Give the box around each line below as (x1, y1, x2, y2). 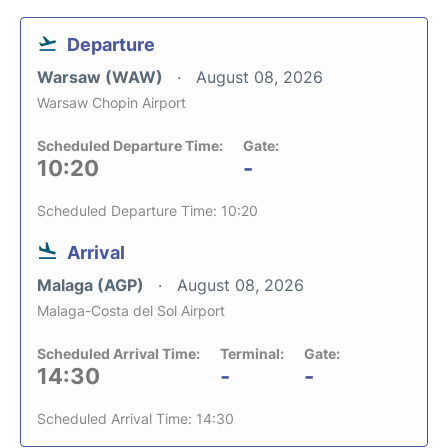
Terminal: (220, 345, 284, 362)
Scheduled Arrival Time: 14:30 (37, 410, 234, 427)
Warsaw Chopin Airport (37, 94, 186, 111)
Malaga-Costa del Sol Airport (37, 302, 225, 319)
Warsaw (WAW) (37, 67, 167, 87)
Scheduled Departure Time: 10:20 (37, 202, 258, 219)
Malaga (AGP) (37, 275, 148, 295)
